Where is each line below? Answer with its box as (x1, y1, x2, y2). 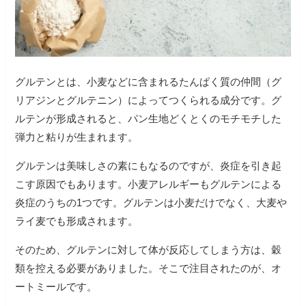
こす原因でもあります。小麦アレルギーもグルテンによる (15, 178, 282, 190)
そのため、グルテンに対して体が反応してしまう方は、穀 (15, 243, 282, 255)
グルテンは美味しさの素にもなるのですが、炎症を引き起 (15, 159, 282, 171)
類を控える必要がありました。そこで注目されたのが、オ (15, 262, 282, 274)
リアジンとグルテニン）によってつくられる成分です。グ (15, 94, 282, 106)
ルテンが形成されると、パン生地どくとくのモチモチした (15, 112, 282, 124)
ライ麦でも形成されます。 (15, 214, 139, 227)
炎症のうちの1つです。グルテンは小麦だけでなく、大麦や (15, 196, 288, 208)
